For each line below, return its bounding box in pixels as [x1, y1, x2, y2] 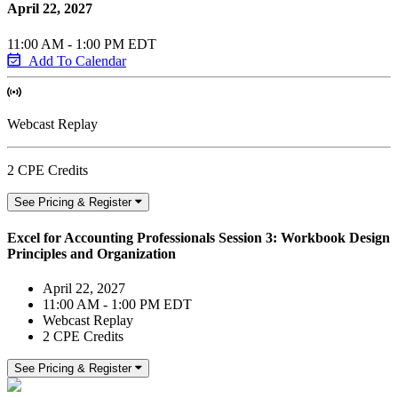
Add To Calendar [28, 52, 126, 68]
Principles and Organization [7, 245, 176, 261]
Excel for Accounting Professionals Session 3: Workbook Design [7, 229, 390, 245]
